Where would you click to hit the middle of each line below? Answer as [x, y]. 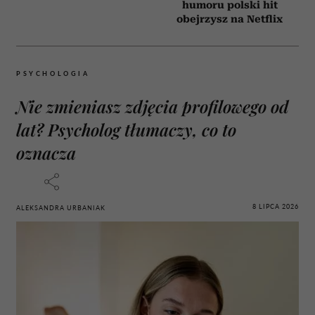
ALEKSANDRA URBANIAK [61, 207]
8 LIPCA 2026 [276, 207]
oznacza [46, 152]
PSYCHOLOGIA [53, 73]
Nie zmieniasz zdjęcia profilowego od [153, 106]
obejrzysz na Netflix [230, 19]
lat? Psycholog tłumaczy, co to [126, 129]
